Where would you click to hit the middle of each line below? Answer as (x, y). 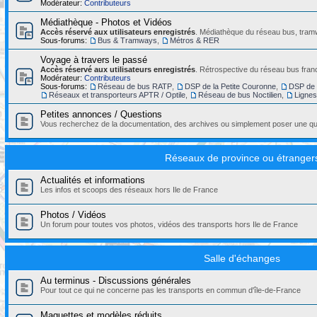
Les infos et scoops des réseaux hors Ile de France (129, 190)
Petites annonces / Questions (101, 115)
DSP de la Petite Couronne (230, 87)
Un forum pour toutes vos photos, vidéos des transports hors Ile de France (169, 225)
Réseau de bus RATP (135, 87)
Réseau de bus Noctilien (240, 95)
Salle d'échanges (242, 259)
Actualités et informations (93, 180)
